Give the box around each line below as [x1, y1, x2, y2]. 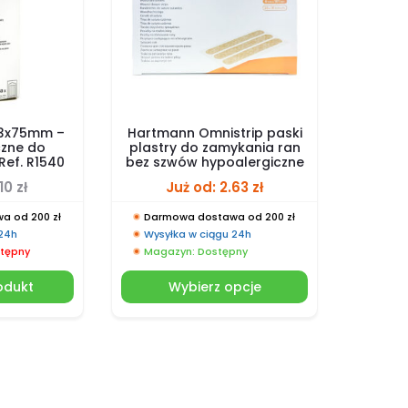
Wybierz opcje [168, 277, 261, 296]
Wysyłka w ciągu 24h [143, 226, 251, 241]
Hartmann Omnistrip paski [127, 123, 302, 142]
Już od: [166, 177, 220, 197]
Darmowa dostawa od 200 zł [143, 209, 295, 224]
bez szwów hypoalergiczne [125, 152, 304, 171]
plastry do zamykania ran [128, 138, 301, 157]
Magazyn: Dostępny [143, 243, 248, 259]
